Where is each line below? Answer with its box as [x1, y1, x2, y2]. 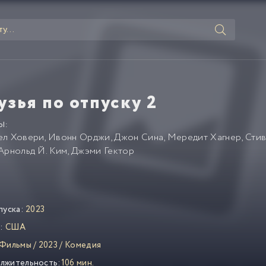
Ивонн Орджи [48, 131, 110, 144]
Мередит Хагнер [167, 131, 242, 144]
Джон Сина [114, 131, 164, 144]
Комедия [65, 238, 102, 252]
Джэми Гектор [71, 144, 134, 158]
